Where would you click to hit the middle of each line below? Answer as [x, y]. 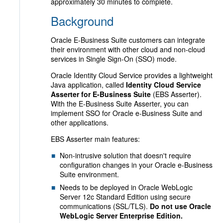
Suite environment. [89, 174]
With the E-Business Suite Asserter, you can [120, 104]
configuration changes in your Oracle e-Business [136, 165]
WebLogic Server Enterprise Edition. [121, 216]
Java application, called [88, 85]
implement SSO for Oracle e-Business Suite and [126, 113]
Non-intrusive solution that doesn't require [125, 155]
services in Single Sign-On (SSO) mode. [114, 59]
